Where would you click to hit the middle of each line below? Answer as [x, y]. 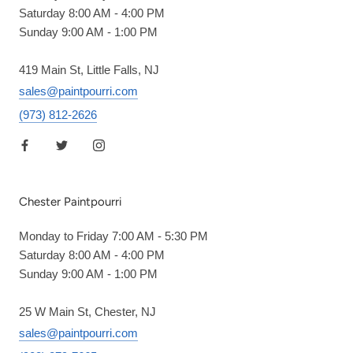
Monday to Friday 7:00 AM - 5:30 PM [113, 236]
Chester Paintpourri [70, 201]
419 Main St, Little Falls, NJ [89, 69]
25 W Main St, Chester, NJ [87, 311]
